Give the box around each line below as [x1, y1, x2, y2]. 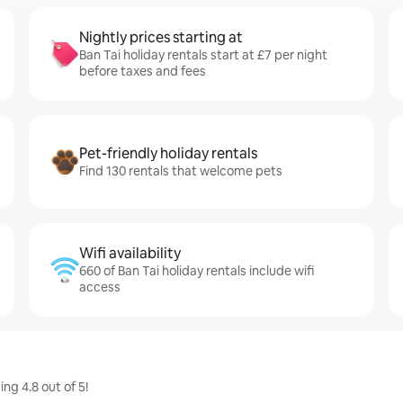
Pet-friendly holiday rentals [79, 144, 257, 163]
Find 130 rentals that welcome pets [79, 163, 282, 179]
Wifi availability [79, 244, 181, 263]
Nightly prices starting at [79, 28, 243, 47]
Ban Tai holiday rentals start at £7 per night [79, 47, 327, 63]
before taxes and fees [79, 63, 206, 79]
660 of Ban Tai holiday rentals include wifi [79, 263, 314, 279]
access [79, 279, 121, 295]
